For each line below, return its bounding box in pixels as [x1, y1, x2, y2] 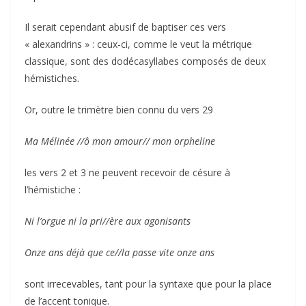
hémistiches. [25, 71, 79, 85]
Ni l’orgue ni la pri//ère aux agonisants [25, 214, 191, 227]
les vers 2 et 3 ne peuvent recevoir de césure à [25, 165, 230, 179]
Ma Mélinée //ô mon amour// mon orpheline [25, 134, 215, 148]
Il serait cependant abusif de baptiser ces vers [25, 20, 226, 33]
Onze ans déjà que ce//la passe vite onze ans [25, 245, 214, 259]
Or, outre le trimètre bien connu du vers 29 [25, 102, 213, 116]
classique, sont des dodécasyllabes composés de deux [25, 54, 266, 68]
